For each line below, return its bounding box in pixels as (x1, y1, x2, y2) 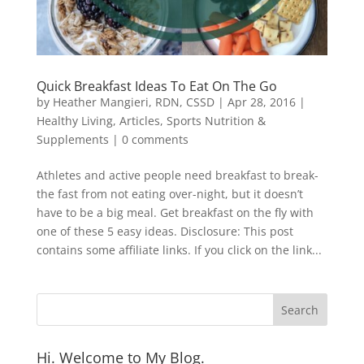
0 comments (121, 132, 188, 148)
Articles (119, 113, 160, 129)
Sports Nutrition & (166, 113, 266, 129)
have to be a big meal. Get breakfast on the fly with (36, 205, 314, 221)
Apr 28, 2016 (227, 94, 296, 110)
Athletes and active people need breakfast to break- (36, 167, 318, 184)
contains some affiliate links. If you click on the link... (36, 242, 322, 258)
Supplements (36, 132, 109, 148)
